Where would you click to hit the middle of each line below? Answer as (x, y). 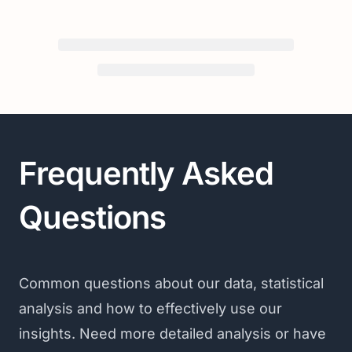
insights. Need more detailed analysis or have (172, 334)
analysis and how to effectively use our (150, 308)
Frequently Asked (146, 173)
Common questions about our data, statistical (171, 283)
